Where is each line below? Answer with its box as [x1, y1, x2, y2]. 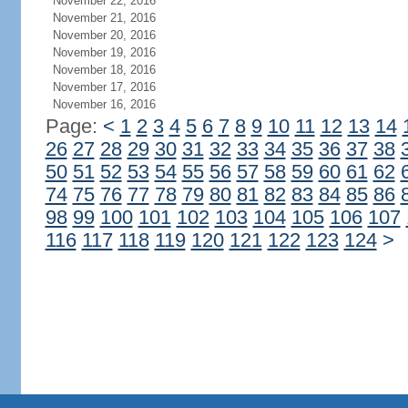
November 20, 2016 [52, 28, 156, 42]
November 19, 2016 [52, 46, 156, 59]
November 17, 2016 [52, 80, 156, 94]
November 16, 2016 [52, 97, 156, 111]
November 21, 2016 [52, 11, 156, 25]
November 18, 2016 [52, 63, 156, 76]
